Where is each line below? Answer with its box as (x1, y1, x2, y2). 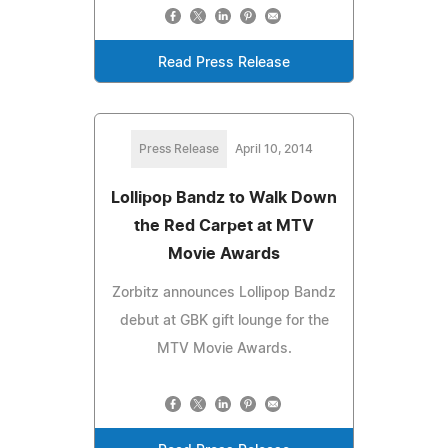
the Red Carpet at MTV (134, 217, 314, 234)
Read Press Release (158, 55, 290, 70)
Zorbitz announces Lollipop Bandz (112, 285, 336, 300)
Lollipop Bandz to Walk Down (111, 189, 337, 206)
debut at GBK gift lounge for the (119, 313, 329, 328)
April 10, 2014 (235, 142, 313, 155)
